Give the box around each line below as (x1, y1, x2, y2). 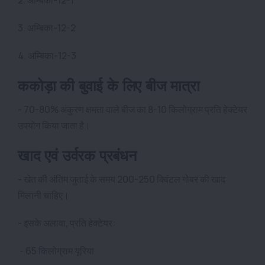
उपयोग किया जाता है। (18, 118, 91, 132)
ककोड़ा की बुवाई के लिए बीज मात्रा (18, 75, 200, 96)
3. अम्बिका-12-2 (18, 21, 77, 34)
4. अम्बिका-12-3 (18, 49, 76, 62)
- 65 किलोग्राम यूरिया (18, 244, 94, 257)
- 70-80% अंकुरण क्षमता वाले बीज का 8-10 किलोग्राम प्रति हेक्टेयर (18, 102, 247, 116)
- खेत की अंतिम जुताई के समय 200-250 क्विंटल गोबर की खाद (18, 172, 225, 186)
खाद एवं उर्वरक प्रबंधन (18, 144, 137, 166)
